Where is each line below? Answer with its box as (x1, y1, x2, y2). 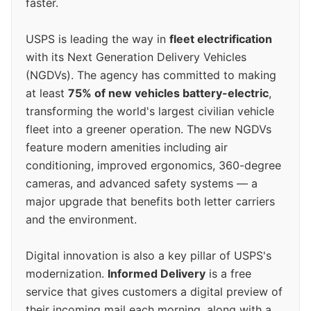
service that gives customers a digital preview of (26, 285, 283, 299)
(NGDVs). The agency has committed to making (26, 68, 276, 83)
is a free (205, 267, 251, 281)
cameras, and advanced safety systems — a (26, 176, 258, 191)
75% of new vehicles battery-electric (68, 86, 269, 101)
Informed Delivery (108, 267, 205, 281)
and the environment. (26, 212, 137, 227)
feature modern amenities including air (26, 140, 228, 155)
